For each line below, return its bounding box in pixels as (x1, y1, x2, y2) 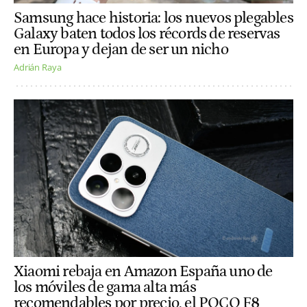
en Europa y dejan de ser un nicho (14, 41, 228, 59)
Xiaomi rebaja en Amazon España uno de (14, 263, 273, 281)
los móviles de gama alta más (14, 279, 196, 297)
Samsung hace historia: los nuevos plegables (14, 10, 293, 27)
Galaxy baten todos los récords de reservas (14, 25, 280, 43)
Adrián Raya (14, 61, 62, 74)
